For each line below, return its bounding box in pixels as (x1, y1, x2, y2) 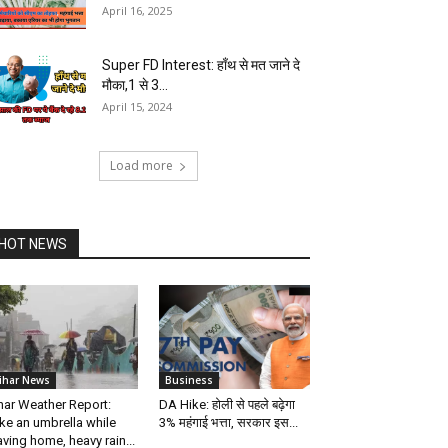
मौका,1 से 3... (102, 77, 168, 93)
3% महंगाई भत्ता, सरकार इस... (158, 415, 298, 431)
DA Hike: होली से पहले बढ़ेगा (158, 397, 295, 413)
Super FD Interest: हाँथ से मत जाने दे (102, 57, 300, 73)
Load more (109, 157, 173, 174)
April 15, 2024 (102, 99, 172, 114)
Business (164, 373, 213, 388)
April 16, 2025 (102, 3, 172, 18)
